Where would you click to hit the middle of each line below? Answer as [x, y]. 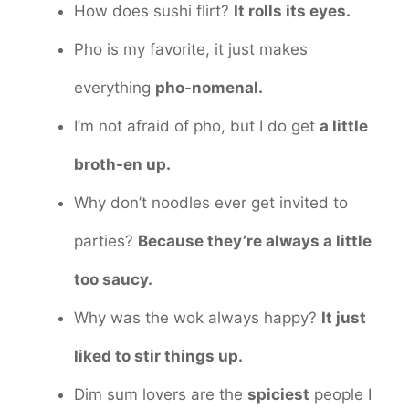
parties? [106, 241]
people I [341, 394]
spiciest [278, 394]
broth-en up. [122, 164]
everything [115, 87]
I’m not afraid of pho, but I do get [197, 126]
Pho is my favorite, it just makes [191, 49]
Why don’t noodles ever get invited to [211, 202]
